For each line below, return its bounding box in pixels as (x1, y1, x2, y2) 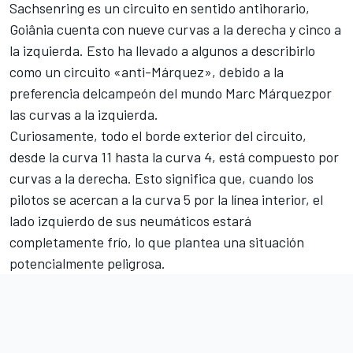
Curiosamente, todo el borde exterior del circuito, (9, 126, 307, 144)
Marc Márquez (225, 84, 311, 102)
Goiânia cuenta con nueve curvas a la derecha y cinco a (9, 20, 341, 38)
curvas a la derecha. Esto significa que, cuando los (9, 169, 314, 187)
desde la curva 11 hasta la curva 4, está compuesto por (9, 147, 339, 165)
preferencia (9, 84, 83, 102)
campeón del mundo (101, 84, 225, 102)
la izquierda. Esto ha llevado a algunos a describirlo (9, 41, 315, 59)
